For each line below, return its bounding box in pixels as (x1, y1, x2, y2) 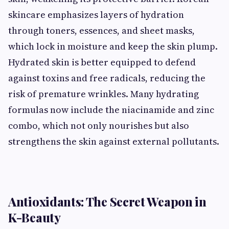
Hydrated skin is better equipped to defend (8, 55, 196, 68)
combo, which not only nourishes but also (8, 119, 189, 132)
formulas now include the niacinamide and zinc (8, 103, 214, 116)
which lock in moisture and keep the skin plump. (8, 39, 218, 53)
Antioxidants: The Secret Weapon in (8, 193, 207, 210)
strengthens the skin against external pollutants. (8, 134, 219, 148)
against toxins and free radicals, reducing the (8, 71, 205, 84)
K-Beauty (8, 209, 61, 225)
